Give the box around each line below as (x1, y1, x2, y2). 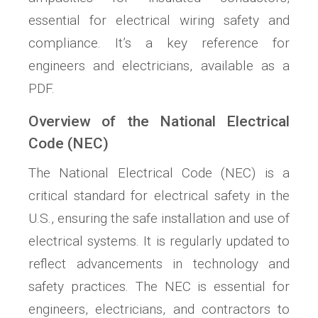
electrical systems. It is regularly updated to (28, 232, 290, 249)
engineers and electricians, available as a (28, 57, 290, 74)
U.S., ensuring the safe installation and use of (28, 209, 290, 226)
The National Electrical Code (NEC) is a (28, 164, 290, 181)
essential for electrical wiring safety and (28, 11, 290, 28)
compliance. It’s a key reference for (28, 34, 290, 51)
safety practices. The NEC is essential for (28, 278, 290, 295)
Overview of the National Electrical (28, 112, 290, 130)
